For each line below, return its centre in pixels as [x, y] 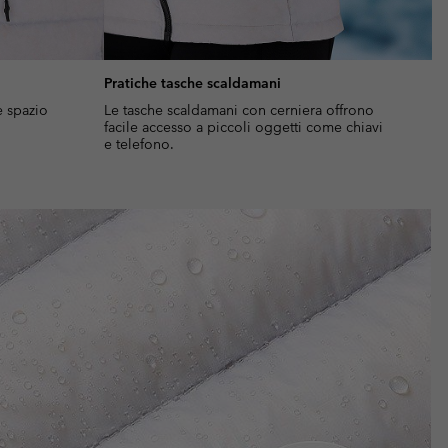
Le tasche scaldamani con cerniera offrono [239, 110]
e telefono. [139, 144]
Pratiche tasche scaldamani [192, 83]
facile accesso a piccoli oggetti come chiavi [243, 127]
